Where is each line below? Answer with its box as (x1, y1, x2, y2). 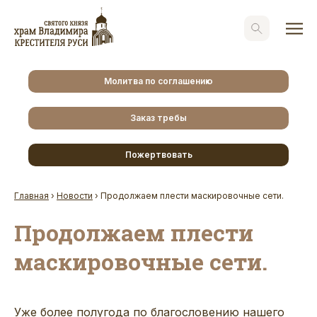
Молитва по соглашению (104, 75, 213, 86)
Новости (57, 190, 93, 201)
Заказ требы (130, 112, 187, 123)
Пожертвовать (125, 149, 192, 160)
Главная (14, 190, 49, 201)
